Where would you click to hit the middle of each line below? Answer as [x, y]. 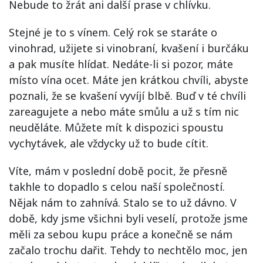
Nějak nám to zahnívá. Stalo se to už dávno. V [123, 203]
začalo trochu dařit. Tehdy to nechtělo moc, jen [128, 250]
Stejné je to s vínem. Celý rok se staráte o [113, 32]
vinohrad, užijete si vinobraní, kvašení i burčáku [129, 48]
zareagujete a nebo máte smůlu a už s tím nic [124, 112]
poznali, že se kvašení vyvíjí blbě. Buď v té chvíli [127, 96]
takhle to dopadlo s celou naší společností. [117, 187]
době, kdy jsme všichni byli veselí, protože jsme [128, 218]
